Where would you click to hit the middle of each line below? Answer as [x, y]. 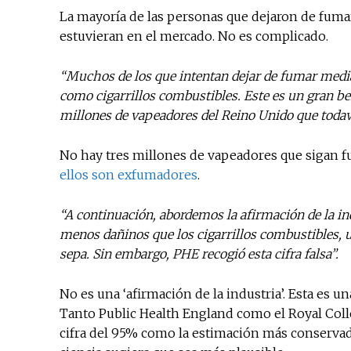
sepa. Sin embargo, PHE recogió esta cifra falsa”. [199, 254]
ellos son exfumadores [128, 175]
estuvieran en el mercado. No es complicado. [194, 36]
